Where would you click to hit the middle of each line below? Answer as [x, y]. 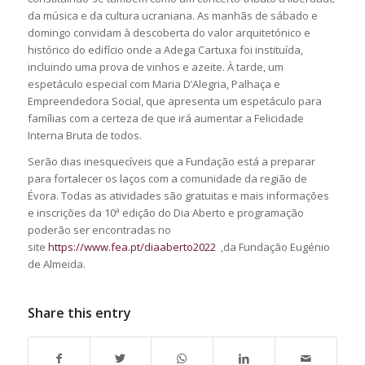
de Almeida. [56, 264]
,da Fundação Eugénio [273, 246]
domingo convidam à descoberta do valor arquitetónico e [169, 32]
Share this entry [79, 312]
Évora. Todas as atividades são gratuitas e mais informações [178, 195]
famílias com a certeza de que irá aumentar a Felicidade [165, 118]
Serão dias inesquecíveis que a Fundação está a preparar [171, 161]
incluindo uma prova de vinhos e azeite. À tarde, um [155, 66]
